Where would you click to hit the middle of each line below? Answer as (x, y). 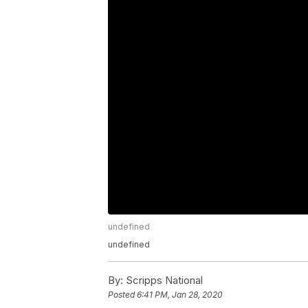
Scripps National (163, 280)
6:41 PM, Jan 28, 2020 (180, 294)
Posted (122, 294)
